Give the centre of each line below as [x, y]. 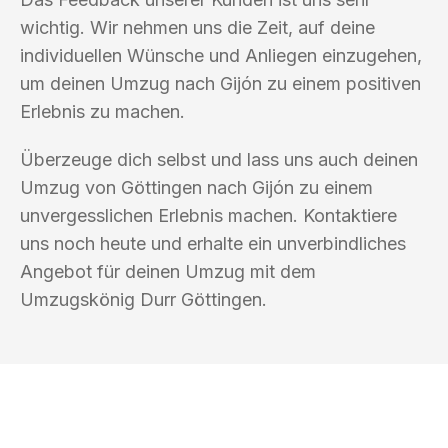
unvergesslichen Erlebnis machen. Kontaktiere [208, 215]
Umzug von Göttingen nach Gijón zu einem [196, 187]
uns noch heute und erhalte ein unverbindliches [213, 243]
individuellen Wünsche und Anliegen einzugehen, [221, 55]
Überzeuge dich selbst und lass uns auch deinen [219, 159]
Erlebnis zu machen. [102, 111]
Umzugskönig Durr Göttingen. [143, 299]
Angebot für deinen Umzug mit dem [168, 271]
